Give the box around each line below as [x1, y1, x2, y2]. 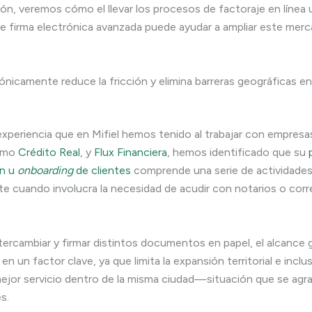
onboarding [17, 164, 73, 178]
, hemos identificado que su [167, 146, 309, 159]
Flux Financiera [94, 146, 167, 159]
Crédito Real [18, 146, 80, 159]
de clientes [73, 164, 131, 178]
